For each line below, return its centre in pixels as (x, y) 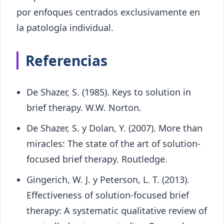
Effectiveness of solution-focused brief (108, 195)
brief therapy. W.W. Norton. (84, 108)
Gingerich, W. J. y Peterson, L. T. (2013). (108, 180)
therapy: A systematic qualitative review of (117, 211)
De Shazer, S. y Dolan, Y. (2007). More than (114, 128)
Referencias (66, 61)
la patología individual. (65, 28)
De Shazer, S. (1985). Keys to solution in (109, 92)
